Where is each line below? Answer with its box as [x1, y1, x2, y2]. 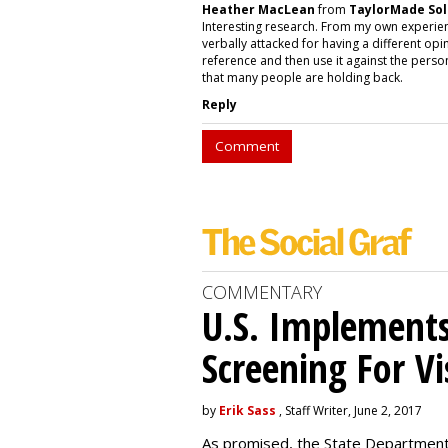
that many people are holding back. [202, 69, 403, 86]
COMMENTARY [202, 280, 322, 304]
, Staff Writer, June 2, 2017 [276, 402, 422, 419]
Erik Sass [219, 402, 276, 419]
